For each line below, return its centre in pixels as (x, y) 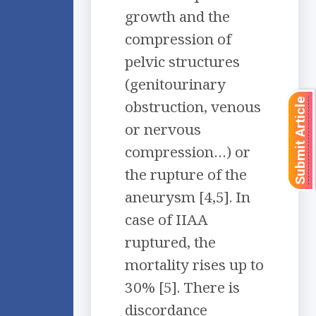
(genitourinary (175, 84)
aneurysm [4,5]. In (188, 197)
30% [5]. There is (182, 287)
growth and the (177, 17)
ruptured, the (170, 242)
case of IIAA (166, 220)
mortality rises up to (194, 265)
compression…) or (188, 152)
